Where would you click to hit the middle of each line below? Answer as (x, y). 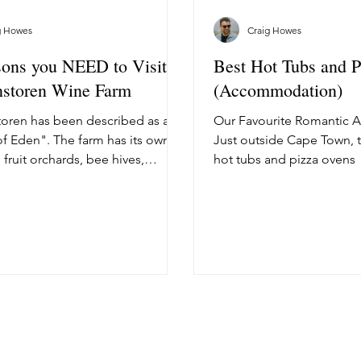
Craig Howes (274, 30)
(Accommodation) (278, 90)
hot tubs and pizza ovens (284, 160)
